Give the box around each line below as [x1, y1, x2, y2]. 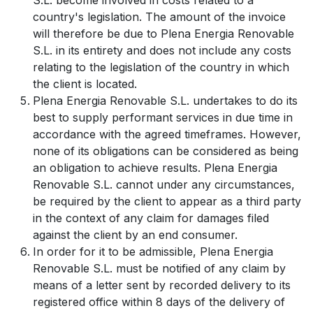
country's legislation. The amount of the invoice [33, 10, 286, 24]
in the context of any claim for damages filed [33, 211, 269, 225]
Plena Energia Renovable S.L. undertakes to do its [33, 94, 298, 108]
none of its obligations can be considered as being [33, 144, 298, 158]
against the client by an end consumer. [33, 228, 238, 242]
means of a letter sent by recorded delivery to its [33, 278, 291, 292]
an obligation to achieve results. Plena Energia [33, 161, 277, 175]
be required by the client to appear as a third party [33, 194, 301, 208]
